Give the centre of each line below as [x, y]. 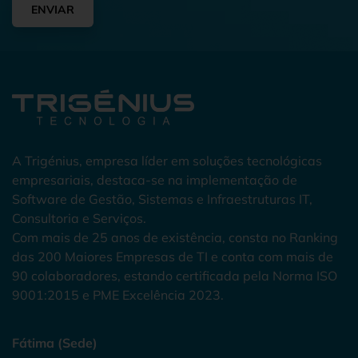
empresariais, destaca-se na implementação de [155, 180]
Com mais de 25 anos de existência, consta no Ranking [175, 238]
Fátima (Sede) [55, 343]
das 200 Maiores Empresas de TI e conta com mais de [173, 257]
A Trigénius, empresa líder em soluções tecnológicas [167, 161]
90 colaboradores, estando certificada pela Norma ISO [175, 276]
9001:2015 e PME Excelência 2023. [118, 295]
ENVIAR [53, 10]
